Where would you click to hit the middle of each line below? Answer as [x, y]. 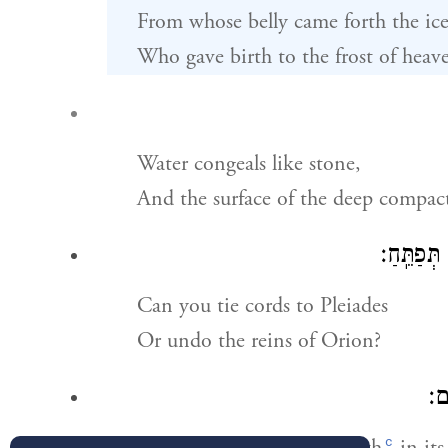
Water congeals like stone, [248, 164]
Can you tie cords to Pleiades [262, 306]
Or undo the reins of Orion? [258, 341]
